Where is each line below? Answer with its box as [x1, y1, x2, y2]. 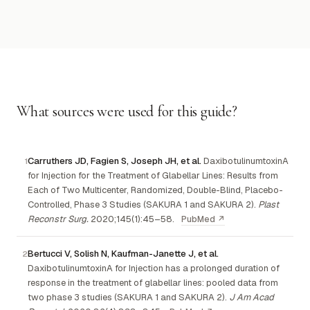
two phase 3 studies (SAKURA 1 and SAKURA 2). [28, 291, 229, 304]
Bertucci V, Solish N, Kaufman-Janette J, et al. [28, 248, 219, 260]
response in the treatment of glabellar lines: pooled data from [28, 277, 278, 289]
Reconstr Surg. [28, 213, 89, 226]
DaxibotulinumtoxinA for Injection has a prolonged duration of [28, 262, 280, 275]
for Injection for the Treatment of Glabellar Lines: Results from [28, 170, 278, 182]
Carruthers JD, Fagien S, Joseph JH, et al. [28, 155, 201, 167]
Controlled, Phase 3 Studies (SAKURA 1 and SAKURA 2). [28, 199, 258, 211]
